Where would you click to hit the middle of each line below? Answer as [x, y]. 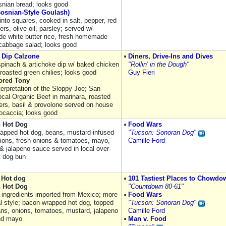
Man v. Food [147, 219]
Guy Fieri [142, 72]
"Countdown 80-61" [156, 186]
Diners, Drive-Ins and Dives [171, 56]
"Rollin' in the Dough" [159, 64]
